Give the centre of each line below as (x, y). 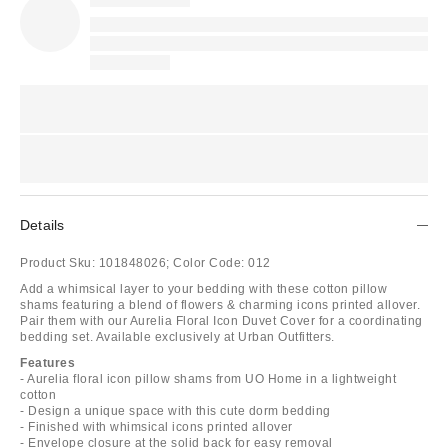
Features (47, 362)
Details (42, 224)
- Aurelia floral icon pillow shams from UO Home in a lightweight (208, 378)
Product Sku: (57, 262)
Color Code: (209, 262)
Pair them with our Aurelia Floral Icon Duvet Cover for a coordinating (221, 320)
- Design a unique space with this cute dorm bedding (175, 410)
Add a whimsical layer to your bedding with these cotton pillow (203, 288)
